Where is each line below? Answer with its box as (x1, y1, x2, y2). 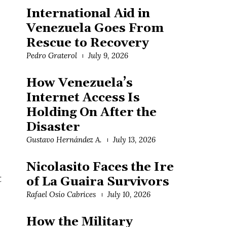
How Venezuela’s (26, 75, 133, 91)
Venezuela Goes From (26, 21, 164, 36)
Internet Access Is (26, 90, 140, 106)
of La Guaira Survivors (26, 174, 170, 190)
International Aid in (26, 6, 150, 22)
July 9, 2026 (88, 51, 128, 61)
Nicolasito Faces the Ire (26, 160, 174, 175)
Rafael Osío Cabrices (26, 190, 96, 200)
